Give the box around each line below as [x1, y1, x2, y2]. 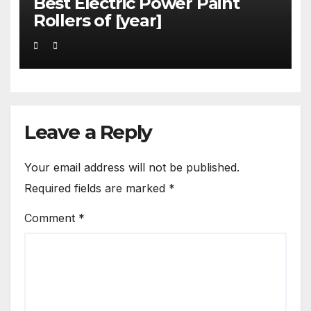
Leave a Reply [24, 120, 152, 144]
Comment [24, 210, 78, 225]
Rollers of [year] [33, 10, 162, 31]
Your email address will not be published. [24, 160, 239, 175]
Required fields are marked [24, 181, 169, 196]
